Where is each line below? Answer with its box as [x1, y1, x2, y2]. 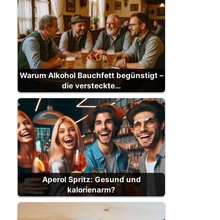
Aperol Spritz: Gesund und [42, 175, 141, 184]
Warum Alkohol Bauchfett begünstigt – [19, 71, 164, 80]
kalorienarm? [67, 185, 115, 194]
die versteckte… [62, 81, 121, 90]
